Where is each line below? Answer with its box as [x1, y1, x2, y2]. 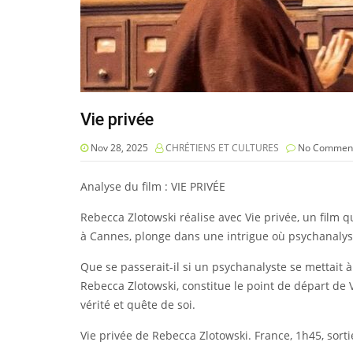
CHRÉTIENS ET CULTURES [165, 141, 279, 154]
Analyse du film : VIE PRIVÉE [80, 179, 225, 194]
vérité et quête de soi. [80, 297, 195, 312]
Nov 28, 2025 [88, 141, 148, 154]
